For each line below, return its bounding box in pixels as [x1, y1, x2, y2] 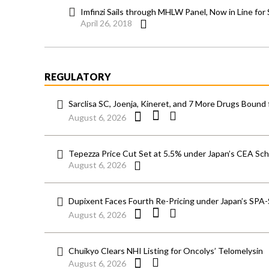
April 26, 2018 [80, 18, 132, 29]
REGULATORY [44, 71, 111, 83]
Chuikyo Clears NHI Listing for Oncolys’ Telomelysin [68, 246, 263, 256]
